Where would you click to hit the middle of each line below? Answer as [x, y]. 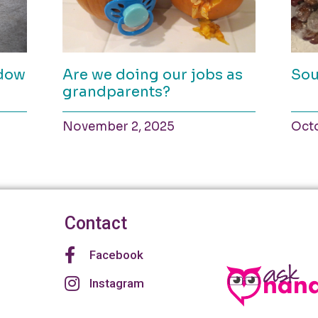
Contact [96, 223]
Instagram [117, 283]
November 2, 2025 [119, 126]
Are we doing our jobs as [153, 75]
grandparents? [117, 92]
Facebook [117, 254]
